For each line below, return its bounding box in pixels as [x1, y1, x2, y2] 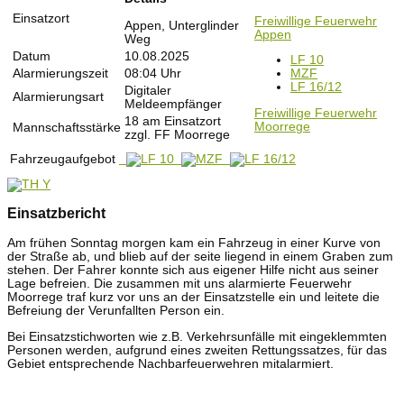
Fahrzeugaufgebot [10, 151, 119, 166]
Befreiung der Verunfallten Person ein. [7, 304, 228, 318]
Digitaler [124, 83, 171, 97]
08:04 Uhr [124, 66, 181, 80]
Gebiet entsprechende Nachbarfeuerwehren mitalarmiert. [7, 356, 337, 371]
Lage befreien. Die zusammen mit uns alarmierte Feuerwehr [7, 277, 352, 291]
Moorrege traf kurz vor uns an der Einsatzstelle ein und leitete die [7, 290, 380, 305]
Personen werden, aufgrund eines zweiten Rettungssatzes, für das [7, 343, 387, 357]
